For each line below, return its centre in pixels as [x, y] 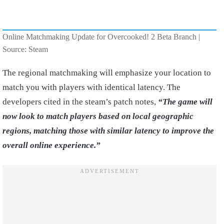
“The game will [185, 102]
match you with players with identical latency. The [91, 87]
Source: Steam [25, 49]
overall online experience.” [51, 145]
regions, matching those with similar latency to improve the [108, 131]
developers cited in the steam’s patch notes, [80, 102]
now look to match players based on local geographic [98, 116]
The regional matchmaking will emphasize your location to [107, 73]
